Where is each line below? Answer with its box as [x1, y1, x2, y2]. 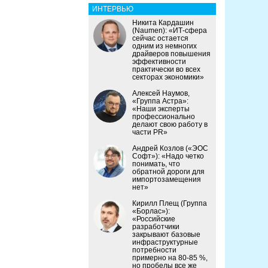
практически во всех [132, 65, 200, 74]
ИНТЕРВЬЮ [92, 5, 133, 14]
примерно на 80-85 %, [132, 254, 208, 263]
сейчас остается [132, 34, 188, 43]
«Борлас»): [132, 207, 170, 216]
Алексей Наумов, [132, 89, 190, 98]
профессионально [132, 112, 195, 121]
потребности [132, 246, 176, 255]
